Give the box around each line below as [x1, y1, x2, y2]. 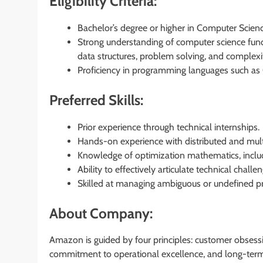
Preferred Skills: [49, 91, 143, 109]
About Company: [49, 204, 153, 222]
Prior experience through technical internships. [77, 121, 259, 133]
